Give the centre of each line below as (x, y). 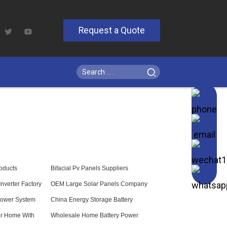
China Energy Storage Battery (92, 200)
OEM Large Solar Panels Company (99, 184)
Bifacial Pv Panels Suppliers (89, 168)
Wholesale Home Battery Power (94, 215)
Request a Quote (112, 30)
